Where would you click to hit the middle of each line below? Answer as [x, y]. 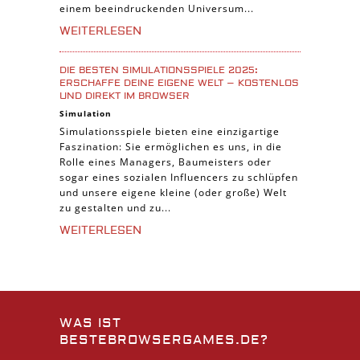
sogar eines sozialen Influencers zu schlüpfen [179, 177]
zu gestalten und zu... [115, 207]
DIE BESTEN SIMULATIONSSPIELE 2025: [159, 70]
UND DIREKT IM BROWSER [125, 96]
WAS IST [90, 323]
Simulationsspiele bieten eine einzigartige [170, 131]
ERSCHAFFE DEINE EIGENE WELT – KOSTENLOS [179, 83]
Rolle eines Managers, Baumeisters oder [166, 162]
